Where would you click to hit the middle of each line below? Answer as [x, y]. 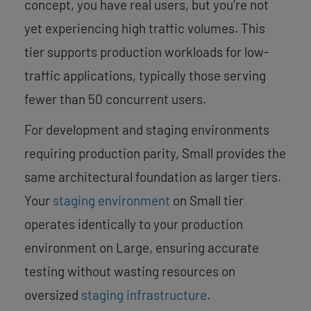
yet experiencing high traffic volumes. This [145, 28]
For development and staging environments [147, 129]
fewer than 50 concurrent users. [115, 99]
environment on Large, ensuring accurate [142, 247]
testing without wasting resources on [130, 271]
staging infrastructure [144, 294]
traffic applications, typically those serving [145, 75]
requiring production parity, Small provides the [155, 153]
